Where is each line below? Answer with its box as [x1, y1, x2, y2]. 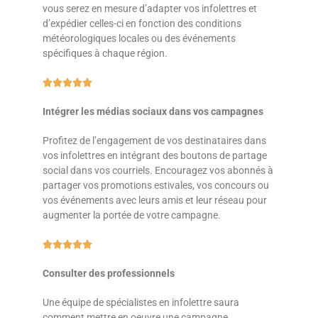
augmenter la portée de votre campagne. [43, 209, 221, 221]
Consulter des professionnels [43, 267, 175, 279]
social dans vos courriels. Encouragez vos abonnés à [43, 164, 273, 176]
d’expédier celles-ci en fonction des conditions [43, 17, 241, 29]
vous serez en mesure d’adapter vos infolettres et [43, 2, 257, 14]
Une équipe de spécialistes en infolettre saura [43, 296, 239, 308]
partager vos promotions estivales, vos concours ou [43, 179, 269, 191]
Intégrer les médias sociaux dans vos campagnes [43, 105, 263, 117]
